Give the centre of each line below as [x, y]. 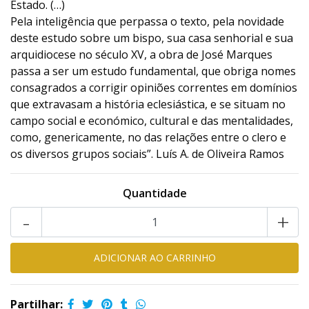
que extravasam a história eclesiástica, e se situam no [148, 104]
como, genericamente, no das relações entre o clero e [148, 137]
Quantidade [154, 193]
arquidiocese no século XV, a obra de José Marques [141, 54]
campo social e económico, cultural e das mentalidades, [152, 121]
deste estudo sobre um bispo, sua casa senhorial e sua [152, 38]
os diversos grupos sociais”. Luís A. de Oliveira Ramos [147, 154]
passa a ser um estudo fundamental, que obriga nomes [153, 71]
